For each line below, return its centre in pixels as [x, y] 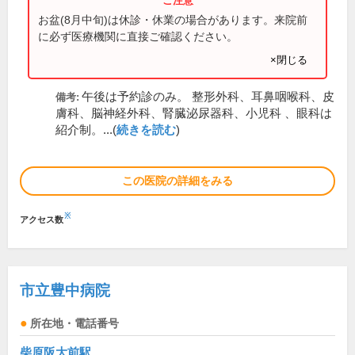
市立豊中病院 [65, 290]
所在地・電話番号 [74, 324]
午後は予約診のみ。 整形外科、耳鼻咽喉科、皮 [208, 97]
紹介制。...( [86, 130]
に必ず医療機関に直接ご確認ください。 [138, 36]
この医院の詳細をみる [177, 181]
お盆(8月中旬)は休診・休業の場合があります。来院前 [173, 19]
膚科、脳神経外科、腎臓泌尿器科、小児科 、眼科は [194, 113]
